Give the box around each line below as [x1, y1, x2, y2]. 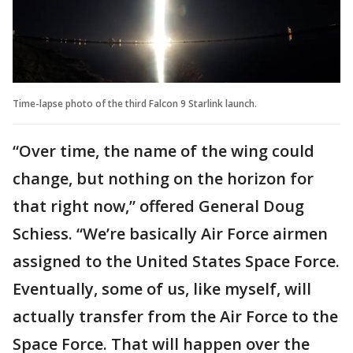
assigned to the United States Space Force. [13, 251, 340, 273]
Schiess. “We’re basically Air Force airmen [13, 223, 328, 245]
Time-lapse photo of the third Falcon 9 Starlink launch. [13, 97, 257, 111]
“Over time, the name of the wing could [13, 140, 314, 162]
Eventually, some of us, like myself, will [13, 278, 311, 300]
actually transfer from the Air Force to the [13, 306, 338, 328]
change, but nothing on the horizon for [13, 168, 314, 190]
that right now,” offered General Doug [13, 195, 304, 217]
